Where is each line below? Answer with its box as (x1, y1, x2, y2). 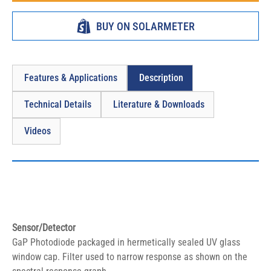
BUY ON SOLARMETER (96, 19, 195, 33)
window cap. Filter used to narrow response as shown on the (12, 251, 250, 263)
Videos (24, 125, 51, 137)
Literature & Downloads (113, 99, 204, 110)
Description (139, 72, 183, 83)
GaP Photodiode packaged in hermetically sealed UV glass (12, 237, 243, 248)
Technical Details (24, 99, 91, 110)
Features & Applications (24, 72, 117, 83)
